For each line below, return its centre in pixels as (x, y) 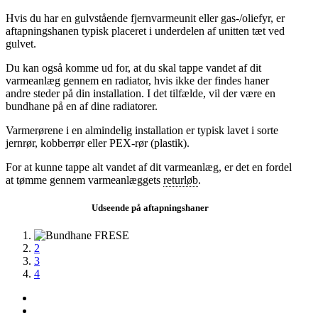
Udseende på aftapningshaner (150, 208)
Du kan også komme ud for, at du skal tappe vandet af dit (133, 68)
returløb (181, 180)
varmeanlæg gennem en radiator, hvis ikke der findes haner (137, 81)
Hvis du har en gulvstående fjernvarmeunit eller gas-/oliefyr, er (145, 18)
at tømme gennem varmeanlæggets (84, 180)
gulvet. (21, 44)
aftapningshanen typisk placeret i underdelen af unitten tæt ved (145, 31)
